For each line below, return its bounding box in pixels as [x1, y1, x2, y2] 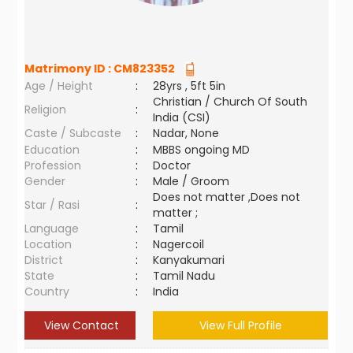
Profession [24, 158, 82, 173]
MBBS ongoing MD [153, 142, 251, 158]
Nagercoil [153, 236, 211, 252]
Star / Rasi [24, 197, 80, 213]
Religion [24, 102, 67, 117]
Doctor [153, 158, 191, 173]
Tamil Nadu [153, 268, 216, 284]
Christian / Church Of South [153, 94, 308, 110]
